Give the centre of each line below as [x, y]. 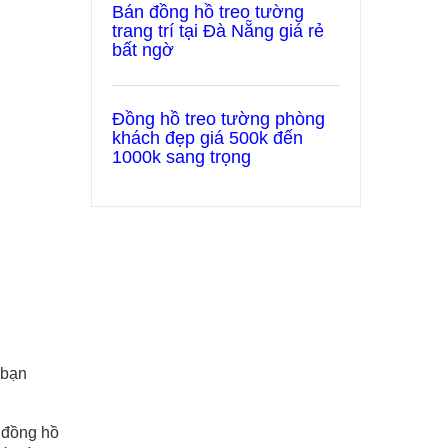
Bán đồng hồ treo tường [208, 12]
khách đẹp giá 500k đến [207, 138]
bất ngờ [143, 50]
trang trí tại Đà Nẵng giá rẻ [218, 31]
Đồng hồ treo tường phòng [218, 119]
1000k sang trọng [181, 157]
